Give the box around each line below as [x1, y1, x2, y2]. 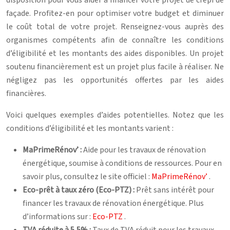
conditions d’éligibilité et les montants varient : [6, 122, 174, 134]
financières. [6, 87, 46, 99]
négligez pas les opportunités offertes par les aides [6, 74, 224, 86]
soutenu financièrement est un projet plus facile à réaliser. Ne [6, 61, 224, 72]
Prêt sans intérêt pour [136, 184, 214, 196]
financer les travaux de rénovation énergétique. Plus [23, 197, 204, 209]
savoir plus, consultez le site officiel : [23, 170, 151, 182]
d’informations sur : [23, 210, 92, 222]
